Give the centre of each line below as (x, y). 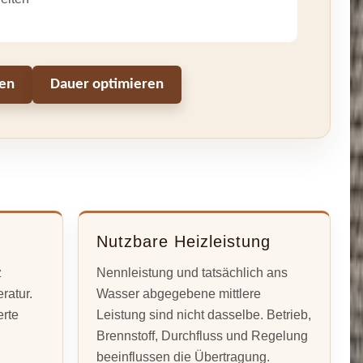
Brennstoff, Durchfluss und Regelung (203, 335)
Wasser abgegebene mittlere (179, 293)
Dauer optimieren (107, 85)
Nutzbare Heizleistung (184, 241)
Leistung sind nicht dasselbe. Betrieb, (204, 314)
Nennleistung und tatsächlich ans (192, 272)
